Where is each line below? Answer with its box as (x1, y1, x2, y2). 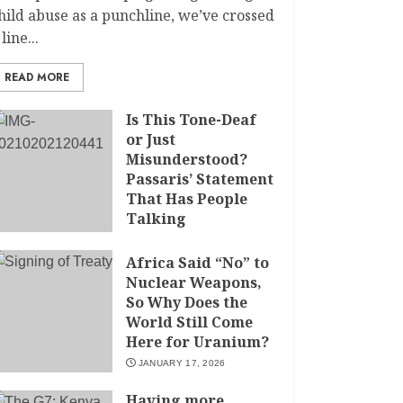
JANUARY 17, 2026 (138, 357, 226, 368)
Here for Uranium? (126, 331, 270, 352)
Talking (126, 209, 187, 228)
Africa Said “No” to (126, 252, 270, 273)
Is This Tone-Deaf (126, 110, 257, 130)
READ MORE (4, 69, 70, 85)
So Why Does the (126, 291, 248, 312)
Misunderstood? (126, 149, 248, 169)
